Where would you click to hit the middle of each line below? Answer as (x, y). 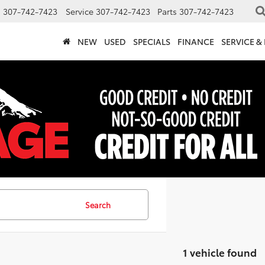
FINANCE (196, 42)
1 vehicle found (219, 252)
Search (98, 205)
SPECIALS (152, 42)
